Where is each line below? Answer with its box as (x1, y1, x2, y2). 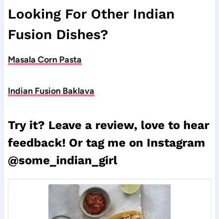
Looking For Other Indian (7, 6, 175, 22)
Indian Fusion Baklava (7, 86, 94, 97)
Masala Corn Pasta (7, 54, 82, 66)
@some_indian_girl (7, 153, 117, 168)
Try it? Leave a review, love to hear (7, 118, 209, 132)
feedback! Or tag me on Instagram (7, 136, 205, 150)
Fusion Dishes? (7, 26, 108, 43)
